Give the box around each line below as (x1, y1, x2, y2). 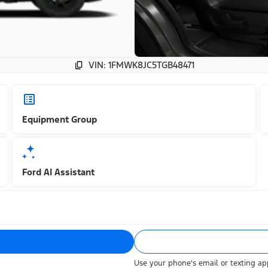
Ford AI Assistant (22, 166, 95, 178)
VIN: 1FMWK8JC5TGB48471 (88, 59, 194, 71)
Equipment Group (22, 114, 98, 126)
